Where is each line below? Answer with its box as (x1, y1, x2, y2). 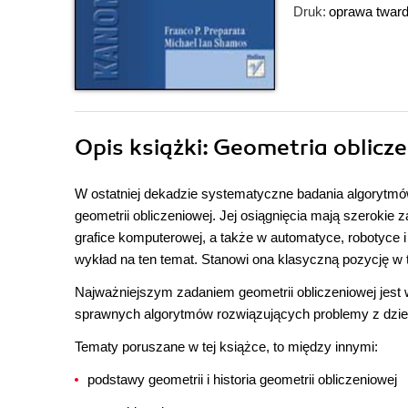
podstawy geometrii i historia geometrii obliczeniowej (87, 372, 397, 387)
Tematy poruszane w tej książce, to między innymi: (75, 339, 378, 354)
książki (129, 134, 202, 161)
